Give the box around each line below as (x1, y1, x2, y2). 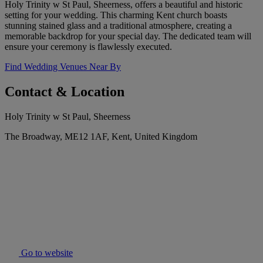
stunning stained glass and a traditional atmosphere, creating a (5, 21, 232, 31)
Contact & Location (5, 84, 124, 100)
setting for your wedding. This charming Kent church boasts (5, 10, 227, 21)
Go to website (19, 248, 73, 258)
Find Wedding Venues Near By (5, 62, 121, 72)
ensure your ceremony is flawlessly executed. (5, 42, 172, 52)
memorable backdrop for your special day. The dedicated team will (5, 31, 251, 42)
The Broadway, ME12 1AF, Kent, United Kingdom (5, 131, 197, 142)
